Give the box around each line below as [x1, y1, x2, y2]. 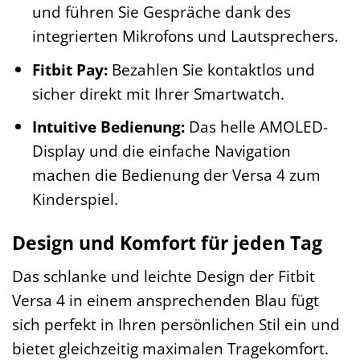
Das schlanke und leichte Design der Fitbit [12, 264, 315, 287]
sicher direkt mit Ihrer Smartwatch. [31, 82, 284, 104]
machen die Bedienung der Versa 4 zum [31, 164, 321, 186]
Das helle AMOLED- [184, 116, 328, 138]
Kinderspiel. [31, 188, 118, 211]
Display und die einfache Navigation [31, 140, 291, 162]
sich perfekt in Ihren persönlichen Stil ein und [12, 313, 340, 335]
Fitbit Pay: [31, 58, 108, 80]
